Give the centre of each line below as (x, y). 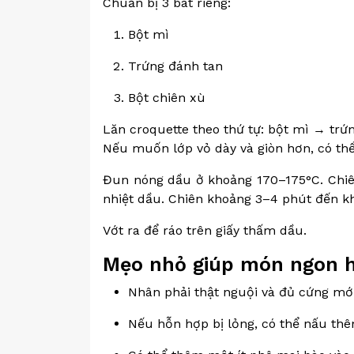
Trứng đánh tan (175, 66)
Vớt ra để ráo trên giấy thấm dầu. (205, 230)
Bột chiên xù (167, 98)
